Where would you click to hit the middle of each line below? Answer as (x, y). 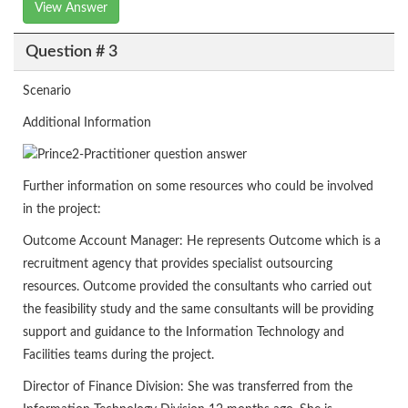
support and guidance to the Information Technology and (184, 333)
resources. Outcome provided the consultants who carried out (197, 287)
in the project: (62, 210)
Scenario (47, 92)
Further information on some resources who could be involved (198, 187)
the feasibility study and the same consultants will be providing (198, 310)
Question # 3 (71, 51)
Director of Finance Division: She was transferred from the (188, 388)
